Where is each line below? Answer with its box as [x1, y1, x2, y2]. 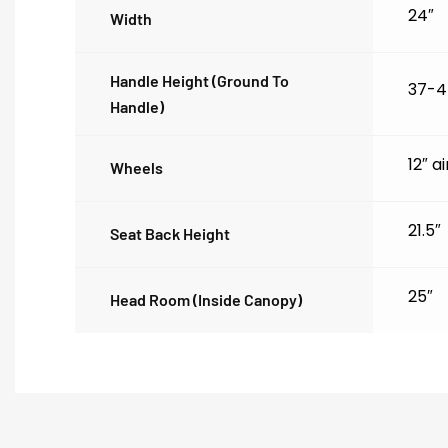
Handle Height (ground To [110, 71, 289, 91]
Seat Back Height [110, 224, 230, 244]
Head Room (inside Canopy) [110, 290, 302, 310]
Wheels [110, 158, 163, 178]
